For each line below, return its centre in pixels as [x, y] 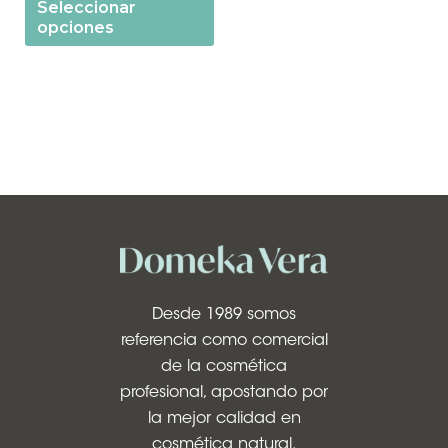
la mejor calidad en [224, 418]
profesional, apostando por [224, 392]
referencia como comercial [224, 340]
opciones [75, 27]
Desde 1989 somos [224, 314]
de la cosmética [224, 366]
